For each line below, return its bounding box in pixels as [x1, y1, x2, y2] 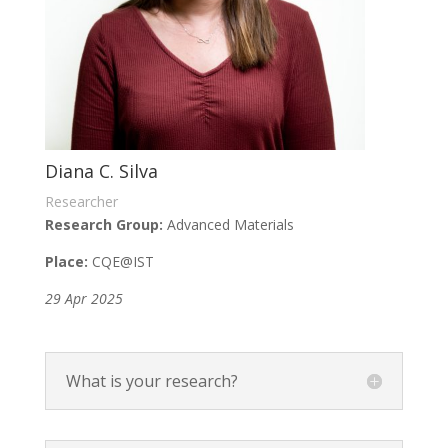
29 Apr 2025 [44, 289, 123, 309]
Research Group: [44, 215, 167, 235]
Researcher [44, 192, 118, 212]
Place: [44, 252, 88, 272]
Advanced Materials [166, 215, 298, 235]
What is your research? [65, 370, 238, 393]
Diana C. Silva [44, 159, 158, 184]
